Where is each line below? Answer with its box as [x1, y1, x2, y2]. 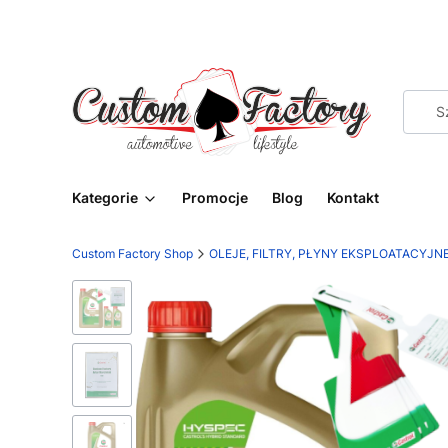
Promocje [182, 189, 248, 206]
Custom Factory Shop [72, 246, 193, 261]
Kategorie [72, 189, 138, 206]
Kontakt [327, 189, 379, 206]
